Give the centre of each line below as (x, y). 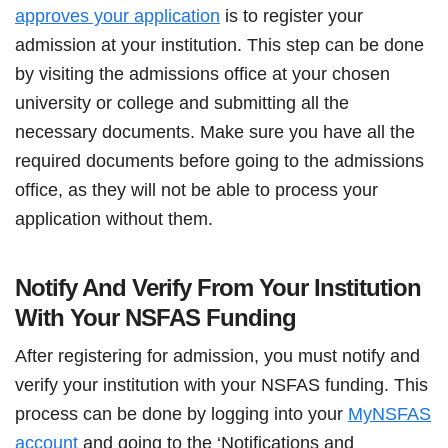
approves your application (117, 15)
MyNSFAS (389, 413)
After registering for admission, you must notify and (217, 355)
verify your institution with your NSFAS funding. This (221, 384)
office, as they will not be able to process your (196, 189)
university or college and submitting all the (182, 102)
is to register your (291, 15)
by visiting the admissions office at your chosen (202, 73)
